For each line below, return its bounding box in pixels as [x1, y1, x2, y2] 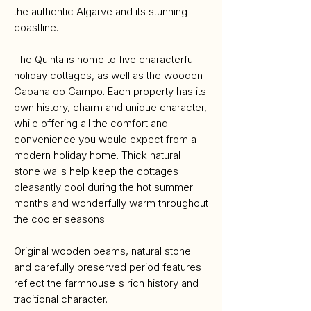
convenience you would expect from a [14, 133, 196, 146]
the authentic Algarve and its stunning [14, 5, 187, 18]
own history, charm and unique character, [14, 101, 207, 114]
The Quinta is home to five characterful [14, 53, 195, 66]
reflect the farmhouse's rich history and [14, 276, 199, 289]
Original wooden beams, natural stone [14, 244, 191, 258]
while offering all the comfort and [14, 117, 168, 130]
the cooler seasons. [14, 212, 107, 226]
